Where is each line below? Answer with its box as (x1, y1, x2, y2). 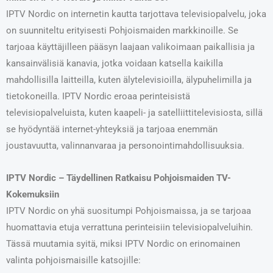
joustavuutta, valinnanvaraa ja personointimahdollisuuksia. (6, 140, 244, 152)
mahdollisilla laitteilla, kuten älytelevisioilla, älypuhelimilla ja (6, 74, 252, 86)
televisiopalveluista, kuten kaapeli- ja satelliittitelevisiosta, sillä (6, 107, 263, 119)
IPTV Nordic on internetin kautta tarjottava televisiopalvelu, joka (6, 9, 266, 20)
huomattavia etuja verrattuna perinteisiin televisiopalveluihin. (6, 221, 253, 233)
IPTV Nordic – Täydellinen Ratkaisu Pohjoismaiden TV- (6, 172, 231, 183)
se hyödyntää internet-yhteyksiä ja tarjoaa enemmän (6, 124, 218, 135)
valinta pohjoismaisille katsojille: (6, 254, 141, 266)
